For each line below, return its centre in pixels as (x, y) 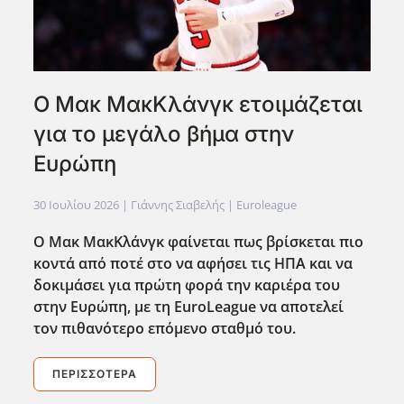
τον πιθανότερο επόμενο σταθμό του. (165, 329)
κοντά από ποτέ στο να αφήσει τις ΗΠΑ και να (193, 264)
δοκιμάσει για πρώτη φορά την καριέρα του (187, 285)
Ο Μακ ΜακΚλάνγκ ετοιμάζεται (198, 105)
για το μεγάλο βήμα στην (164, 134)
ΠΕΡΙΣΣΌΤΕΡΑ (95, 374)
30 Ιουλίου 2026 (77, 205)
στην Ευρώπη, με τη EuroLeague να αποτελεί (189, 307)
